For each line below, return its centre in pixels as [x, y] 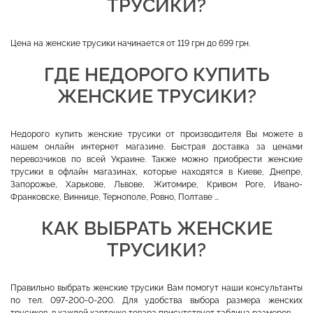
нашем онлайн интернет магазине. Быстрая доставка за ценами [156, 146]
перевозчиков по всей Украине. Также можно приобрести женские [156, 159]
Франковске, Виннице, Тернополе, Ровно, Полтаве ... [115, 197]
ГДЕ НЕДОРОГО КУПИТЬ [156, 74]
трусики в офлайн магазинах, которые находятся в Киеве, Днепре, [156, 172]
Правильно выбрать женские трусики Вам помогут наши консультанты [156, 287]
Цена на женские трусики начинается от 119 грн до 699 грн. [130, 43]
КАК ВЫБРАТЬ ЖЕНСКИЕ [156, 228]
